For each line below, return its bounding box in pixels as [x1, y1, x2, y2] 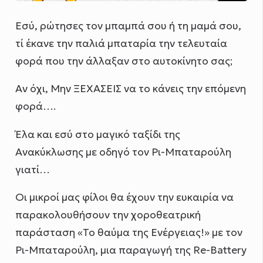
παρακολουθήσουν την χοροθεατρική [15, 208, 201, 222]
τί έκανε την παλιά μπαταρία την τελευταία [15, 36, 228, 50]
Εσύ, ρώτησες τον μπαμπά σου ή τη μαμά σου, [15, 19, 242, 32]
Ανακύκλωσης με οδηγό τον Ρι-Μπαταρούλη [15, 145, 232, 159]
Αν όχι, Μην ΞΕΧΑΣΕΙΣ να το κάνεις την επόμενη [15, 82, 247, 96]
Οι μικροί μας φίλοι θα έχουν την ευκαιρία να [15, 191, 234, 204]
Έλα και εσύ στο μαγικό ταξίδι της [15, 127, 181, 141]
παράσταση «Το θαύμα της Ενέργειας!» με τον [15, 226, 243, 240]
